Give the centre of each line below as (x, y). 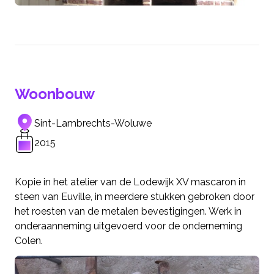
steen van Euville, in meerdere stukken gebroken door (135, 197)
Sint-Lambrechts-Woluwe (93, 124)
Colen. (29, 241)
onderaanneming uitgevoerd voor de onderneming (128, 226)
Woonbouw (55, 94)
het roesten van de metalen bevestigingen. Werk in (128, 212)
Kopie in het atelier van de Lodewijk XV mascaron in (130, 182)
